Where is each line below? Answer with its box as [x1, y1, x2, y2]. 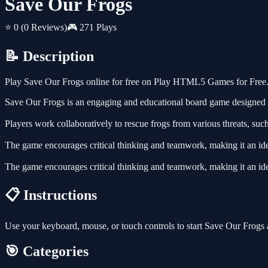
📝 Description [5, 48, 94, 65]
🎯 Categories [5, 243, 89, 259]
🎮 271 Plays [67, 22, 117, 33]
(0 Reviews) [21, 22, 67, 33]
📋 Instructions [5, 187, 97, 203]
